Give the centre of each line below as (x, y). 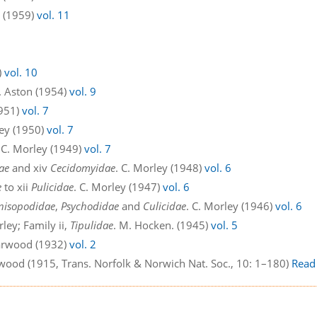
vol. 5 (225, 225)
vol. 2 (83, 244)
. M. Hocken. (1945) (162, 225)
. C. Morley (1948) (160, 167)
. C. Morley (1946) (231, 206)
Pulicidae (53, 186)
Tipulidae (92, 225)
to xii (17, 186)
